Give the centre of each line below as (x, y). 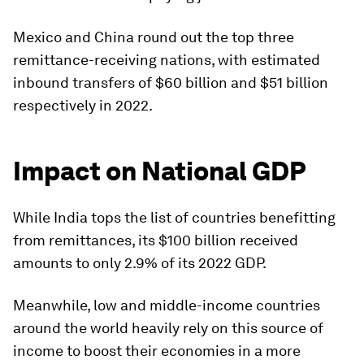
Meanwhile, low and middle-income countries (167, 305)
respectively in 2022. (83, 106)
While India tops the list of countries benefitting (174, 218)
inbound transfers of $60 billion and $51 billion (171, 83)
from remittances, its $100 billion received (156, 240)
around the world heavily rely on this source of (168, 328)
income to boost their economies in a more (157, 351)
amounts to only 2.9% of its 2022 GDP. (140, 263)
